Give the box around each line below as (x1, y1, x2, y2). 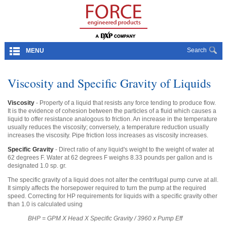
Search (187, 47, 207, 54)
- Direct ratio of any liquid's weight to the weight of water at (54, 146, 214, 153)
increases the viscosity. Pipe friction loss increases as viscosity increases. (8, 132, 208, 139)
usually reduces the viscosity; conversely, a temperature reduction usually (8, 124, 209, 131)
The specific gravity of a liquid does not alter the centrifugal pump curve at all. (8, 176, 218, 183)
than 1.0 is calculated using (8, 201, 83, 208)
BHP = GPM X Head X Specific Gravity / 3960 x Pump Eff (28, 215, 182, 222)
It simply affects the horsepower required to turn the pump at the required (8, 184, 206, 192)
